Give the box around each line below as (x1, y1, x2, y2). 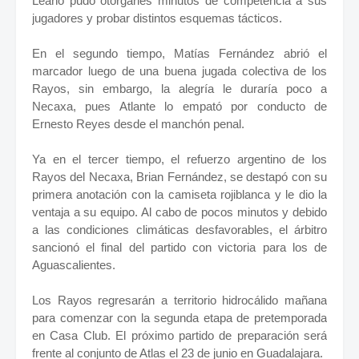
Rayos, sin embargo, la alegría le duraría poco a (32, 82, 327, 96)
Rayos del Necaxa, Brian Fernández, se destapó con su (32, 170, 327, 184)
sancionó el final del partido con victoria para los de (32, 240, 327, 255)
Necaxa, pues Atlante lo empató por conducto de (32, 99, 327, 114)
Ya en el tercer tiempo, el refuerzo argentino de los (32, 152, 327, 167)
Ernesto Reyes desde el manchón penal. (32, 117, 244, 131)
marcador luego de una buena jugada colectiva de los (32, 64, 327, 79)
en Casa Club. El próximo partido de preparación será (32, 329, 327, 343)
